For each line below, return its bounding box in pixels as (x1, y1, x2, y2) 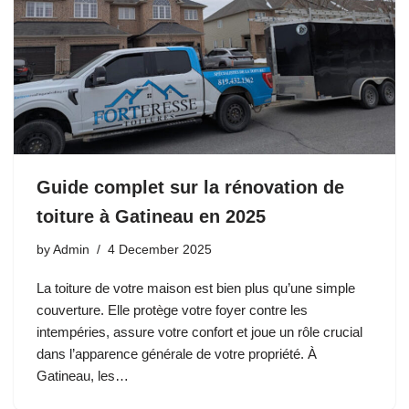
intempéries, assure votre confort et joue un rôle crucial (37, 324, 362, 341)
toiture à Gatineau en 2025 (37, 206, 266, 227)
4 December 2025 (108, 243, 212, 257)
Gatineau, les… (37, 368, 132, 384)
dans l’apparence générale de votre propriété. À (37, 346, 317, 362)
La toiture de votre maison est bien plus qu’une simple (37, 280, 355, 297)
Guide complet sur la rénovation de (37, 177, 344, 198)
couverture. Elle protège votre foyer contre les (37, 302, 308, 319)
